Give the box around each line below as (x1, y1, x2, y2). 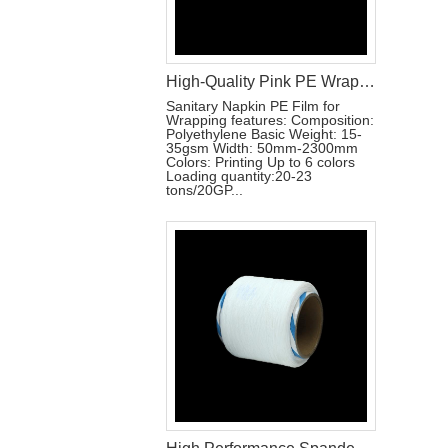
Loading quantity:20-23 (166, 168, 312, 184)
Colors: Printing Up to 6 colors (166, 154, 355, 170)
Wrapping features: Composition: (166, 112, 374, 128)
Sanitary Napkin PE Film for (166, 98, 340, 114)
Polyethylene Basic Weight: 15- (166, 126, 362, 142)
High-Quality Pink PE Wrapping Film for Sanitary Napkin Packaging (359, 73, 375, 90)
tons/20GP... (166, 182, 243, 198)
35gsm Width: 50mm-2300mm (166, 140, 358, 156)
